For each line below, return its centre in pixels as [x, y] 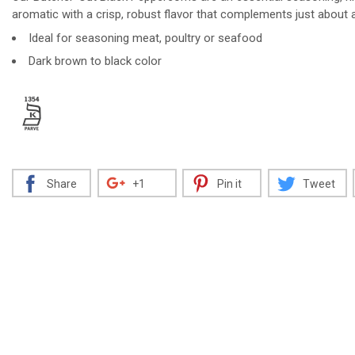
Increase [155, 67]
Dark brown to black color [95, 61]
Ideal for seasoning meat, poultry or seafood [145, 38]
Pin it [229, 184]
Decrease [79, 67]
